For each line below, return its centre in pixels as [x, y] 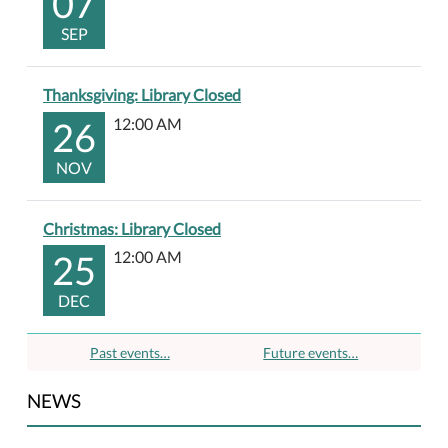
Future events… [311, 353]
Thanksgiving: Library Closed [142, 94]
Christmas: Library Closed [132, 228]
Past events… [129, 353]
